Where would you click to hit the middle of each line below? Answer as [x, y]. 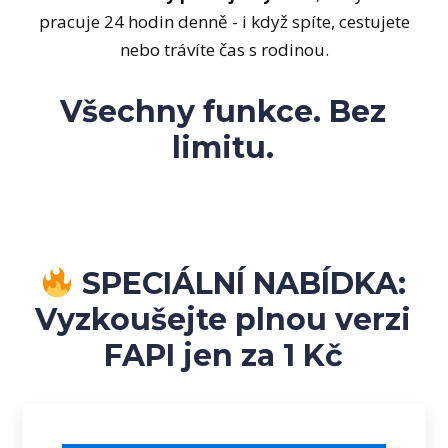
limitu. [223, 147]
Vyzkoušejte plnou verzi [223, 319]
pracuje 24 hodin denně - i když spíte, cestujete [224, 21]
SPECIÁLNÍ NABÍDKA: [240, 283]
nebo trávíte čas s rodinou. [224, 49]
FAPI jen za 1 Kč [223, 355]
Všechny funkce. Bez [223, 111]
